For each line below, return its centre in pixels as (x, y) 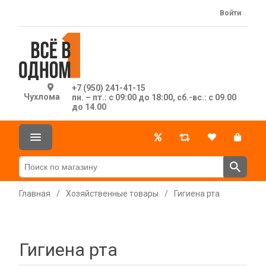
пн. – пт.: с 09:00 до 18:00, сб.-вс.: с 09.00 (154, 97)
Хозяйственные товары (112, 194)
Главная (35, 194)
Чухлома (42, 97)
